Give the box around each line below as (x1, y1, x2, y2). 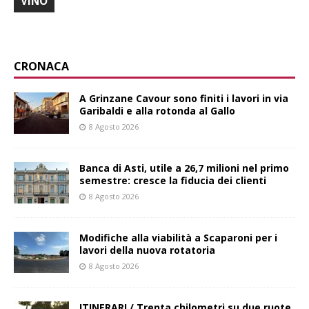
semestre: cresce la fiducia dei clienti (79, 174, 266, 188)
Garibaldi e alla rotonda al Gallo (79, 104, 235, 118)
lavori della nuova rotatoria (79, 243, 215, 257)
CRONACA (14, 59, 69, 74)
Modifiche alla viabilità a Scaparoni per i (79, 231, 277, 245)
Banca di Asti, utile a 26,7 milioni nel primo (79, 161, 289, 175)
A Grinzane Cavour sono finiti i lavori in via (79, 92, 288, 106)
